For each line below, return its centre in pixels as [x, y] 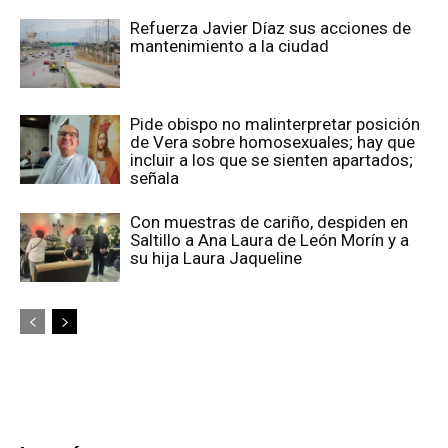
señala [154, 177]
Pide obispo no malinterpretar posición [275, 123]
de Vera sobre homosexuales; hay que [272, 141]
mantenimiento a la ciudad [229, 45]
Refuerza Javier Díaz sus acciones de [270, 27]
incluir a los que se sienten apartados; [271, 159]
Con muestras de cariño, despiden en [269, 221]
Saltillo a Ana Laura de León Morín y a [269, 239]
